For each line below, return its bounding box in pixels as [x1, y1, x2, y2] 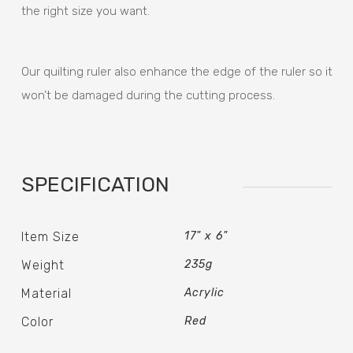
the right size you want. [21, 4, 150, 19]
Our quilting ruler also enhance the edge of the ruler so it [21, 64, 333, 79]
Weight [21, 257, 65, 273]
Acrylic [184, 285, 225, 299]
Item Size [21, 229, 80, 244]
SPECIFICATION [21, 172, 170, 197]
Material [21, 285, 72, 301]
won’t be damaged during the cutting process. [21, 87, 276, 102]
